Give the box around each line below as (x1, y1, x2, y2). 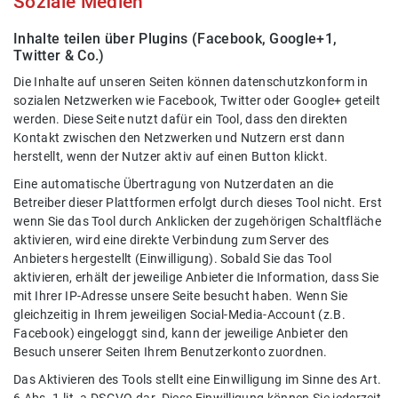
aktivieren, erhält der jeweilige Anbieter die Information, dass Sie (13, 270, 379, 286)
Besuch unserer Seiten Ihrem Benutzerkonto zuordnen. (13, 345, 328, 361)
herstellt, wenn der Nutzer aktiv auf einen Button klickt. (13, 149, 329, 165)
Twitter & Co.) (13, 47, 105, 65)
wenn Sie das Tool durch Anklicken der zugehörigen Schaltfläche (13, 214, 381, 230)
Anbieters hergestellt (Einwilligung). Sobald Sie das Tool (13, 251, 332, 267)
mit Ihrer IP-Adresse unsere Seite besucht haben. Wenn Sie (13, 289, 348, 305)
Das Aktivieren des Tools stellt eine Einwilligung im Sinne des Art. (13, 372, 382, 388)
